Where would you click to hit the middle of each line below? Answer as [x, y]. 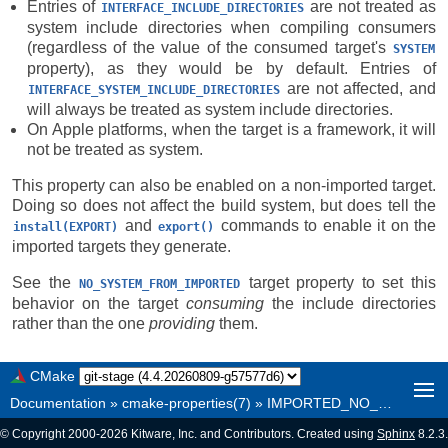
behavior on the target [99, 303]
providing [182, 323]
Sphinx [396, 434]
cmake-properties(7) [186, 403]
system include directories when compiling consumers [231, 27]
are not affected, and [358, 88]
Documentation [58, 403]
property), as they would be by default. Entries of [231, 68]
